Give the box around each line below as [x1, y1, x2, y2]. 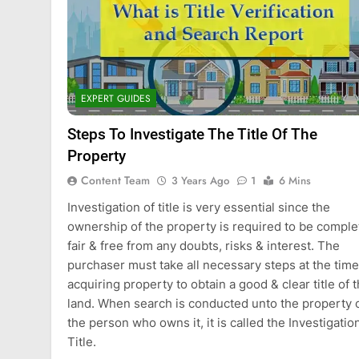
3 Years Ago [171, 173, 229, 189]
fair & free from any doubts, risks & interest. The [67, 238, 340, 254]
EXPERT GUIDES [81, 91, 151, 107]
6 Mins [279, 173, 311, 189]
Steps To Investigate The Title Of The [67, 125, 317, 144]
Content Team [81, 172, 150, 189]
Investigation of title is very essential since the [67, 200, 330, 216]
